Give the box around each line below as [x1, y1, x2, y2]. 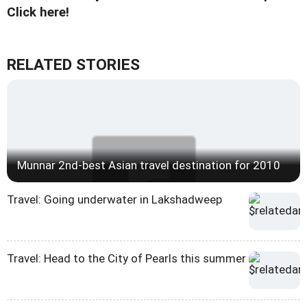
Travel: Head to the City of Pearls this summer [7, 251, 246, 265]
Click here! [7, 4, 69, 20]
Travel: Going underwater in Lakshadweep [7, 192, 222, 206]
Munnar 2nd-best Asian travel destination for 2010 [17, 158, 280, 172]
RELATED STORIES [7, 55, 140, 74]
